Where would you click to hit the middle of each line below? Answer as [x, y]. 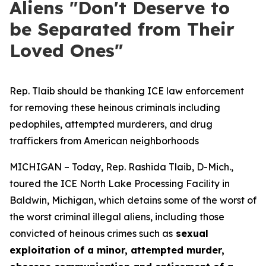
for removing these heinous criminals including [115, 107]
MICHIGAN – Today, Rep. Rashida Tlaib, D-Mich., [121, 167]
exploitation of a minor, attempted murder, [117, 250]
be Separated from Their [122, 29]
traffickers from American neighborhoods [105, 141]
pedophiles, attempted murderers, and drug [111, 124]
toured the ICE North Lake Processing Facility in [120, 183]
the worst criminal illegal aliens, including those [117, 217]
